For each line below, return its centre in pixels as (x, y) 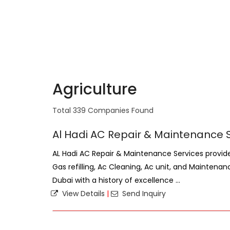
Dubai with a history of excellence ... (116, 180)
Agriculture (95, 89)
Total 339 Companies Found (103, 110)
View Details (82, 194)
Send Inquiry (143, 194)
